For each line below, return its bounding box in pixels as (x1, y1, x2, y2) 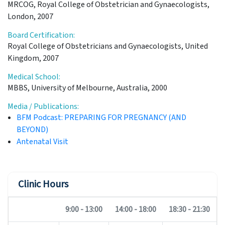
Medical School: (8, 71, 60, 82)
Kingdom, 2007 (8, 52, 59, 64)
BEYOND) (17, 124, 48, 135)
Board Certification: (8, 29, 75, 41)
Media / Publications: (8, 100, 79, 112)
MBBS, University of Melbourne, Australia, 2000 (8, 82, 167, 93)
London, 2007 (8, 11, 53, 22)
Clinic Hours (18, 177, 68, 191)
